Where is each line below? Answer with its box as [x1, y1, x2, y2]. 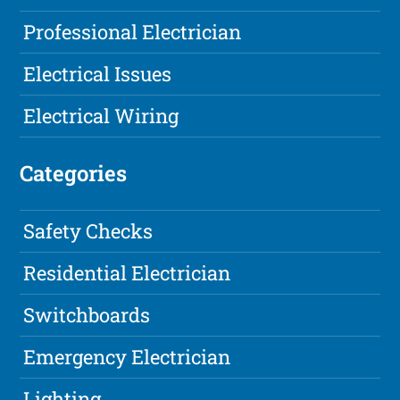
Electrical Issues [23, 61, 172, 87]
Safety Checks [23, 218, 154, 245]
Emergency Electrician [23, 344, 231, 371]
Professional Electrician [23, 19, 242, 46]
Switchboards [23, 302, 151, 329]
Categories [20, 159, 128, 188]
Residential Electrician [23, 260, 231, 287]
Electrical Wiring [23, 103, 179, 129]
